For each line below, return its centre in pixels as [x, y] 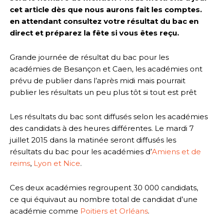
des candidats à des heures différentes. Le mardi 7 [102, 128]
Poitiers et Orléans [114, 211]
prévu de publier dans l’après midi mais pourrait [98, 80]
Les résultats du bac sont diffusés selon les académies [109, 116]
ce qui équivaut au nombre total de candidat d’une [104, 199]
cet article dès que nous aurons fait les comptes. [106, 9]
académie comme [45, 211]
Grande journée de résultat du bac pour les [89, 57]
